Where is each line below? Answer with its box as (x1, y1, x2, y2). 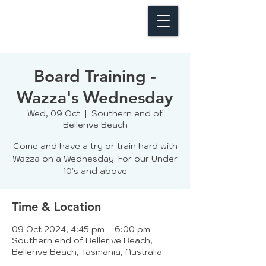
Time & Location (12, 199, 101, 214)
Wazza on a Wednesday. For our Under (12, 153, 178, 164)
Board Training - (34, 66, 156, 86)
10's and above (63, 166, 127, 176)
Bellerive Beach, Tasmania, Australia (12, 246, 162, 257)
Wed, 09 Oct (27, 108, 80, 119)
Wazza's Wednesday (17, 87, 173, 107)
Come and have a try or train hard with (12, 141, 178, 151)
